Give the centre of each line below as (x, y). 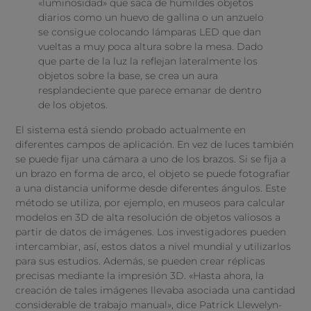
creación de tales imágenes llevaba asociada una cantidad (155, 290)
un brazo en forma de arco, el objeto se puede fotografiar (153, 173)
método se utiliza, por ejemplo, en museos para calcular (151, 202)
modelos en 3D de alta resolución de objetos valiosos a (148, 217)
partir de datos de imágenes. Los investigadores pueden (151, 232)
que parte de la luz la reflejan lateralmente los (148, 61)
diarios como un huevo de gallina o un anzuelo (151, 18)
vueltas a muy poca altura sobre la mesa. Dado (150, 47)
